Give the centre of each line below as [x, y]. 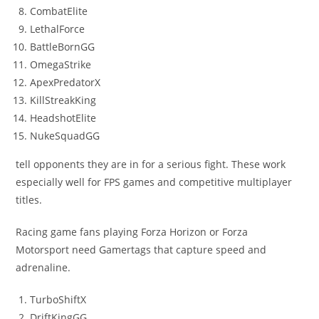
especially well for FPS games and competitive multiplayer [154, 182]
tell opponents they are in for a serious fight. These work [151, 164]
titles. [29, 199]
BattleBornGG [63, 46]
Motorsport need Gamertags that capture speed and [141, 249]
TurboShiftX [58, 299]
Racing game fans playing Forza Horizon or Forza [132, 231]
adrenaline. [43, 267]
